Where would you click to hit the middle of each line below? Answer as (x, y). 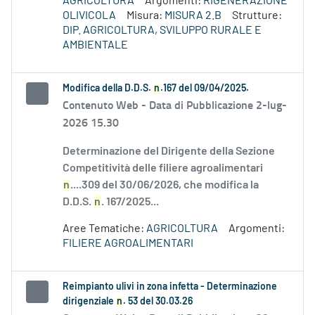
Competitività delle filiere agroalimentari (163, 168)
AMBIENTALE (95, 45)
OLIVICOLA (89, 16)
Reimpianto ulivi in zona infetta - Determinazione (170, 287)
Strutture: (257, 16)
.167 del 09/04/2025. (205, 89)
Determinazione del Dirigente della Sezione (169, 152)
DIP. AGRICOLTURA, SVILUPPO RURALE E (162, 31)
